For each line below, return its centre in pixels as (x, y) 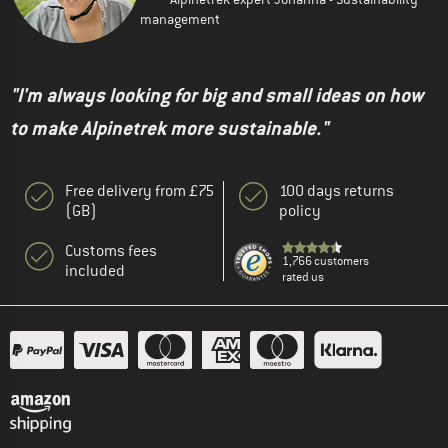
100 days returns (336, 191)
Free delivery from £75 (139, 191)
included (95, 271)
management (180, 19)
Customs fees (111, 251)
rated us (303, 277)
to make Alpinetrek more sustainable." (169, 129)
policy (300, 211)
